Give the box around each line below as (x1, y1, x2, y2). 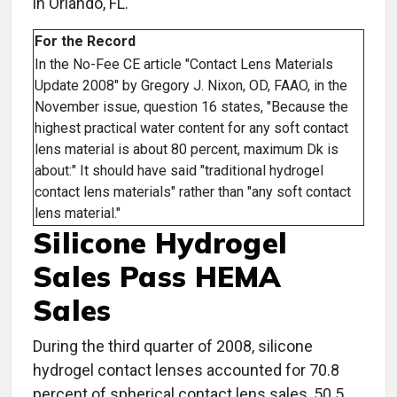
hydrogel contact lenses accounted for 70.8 (33, 361, 339, 380)
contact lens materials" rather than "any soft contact (35, 183, 351, 201)
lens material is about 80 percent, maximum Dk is (35, 141, 339, 159)
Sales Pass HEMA (33, 259, 282, 295)
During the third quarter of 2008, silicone (33, 337, 313, 356)
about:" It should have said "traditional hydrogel (35, 162, 323, 180)
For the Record (35, 33, 136, 51)
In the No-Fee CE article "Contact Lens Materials (35, 56, 333, 74)
